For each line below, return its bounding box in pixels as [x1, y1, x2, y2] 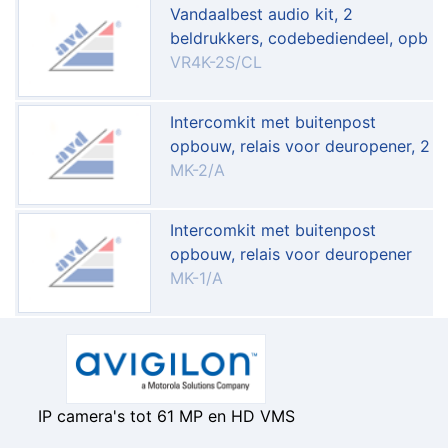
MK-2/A [170, 159, 225, 180]
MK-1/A [170, 267, 223, 288]
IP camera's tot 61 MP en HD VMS [37, 405, 295, 426]
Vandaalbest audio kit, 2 [170, 3, 353, 24]
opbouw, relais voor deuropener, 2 [170, 135, 430, 156]
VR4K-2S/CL [170, 51, 262, 72]
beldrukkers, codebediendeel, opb [170, 27, 428, 48]
